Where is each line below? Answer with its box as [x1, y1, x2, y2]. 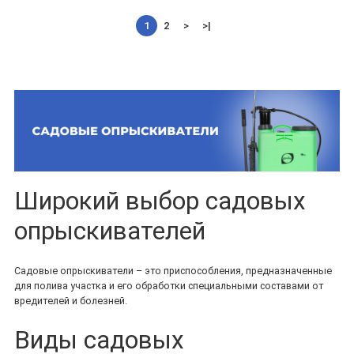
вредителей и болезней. [14, 295, 127, 307]
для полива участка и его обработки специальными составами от [14, 280, 323, 292]
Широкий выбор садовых [14, 186, 306, 216]
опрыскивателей [14, 216, 205, 246]
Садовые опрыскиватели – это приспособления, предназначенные [14, 265, 332, 277]
